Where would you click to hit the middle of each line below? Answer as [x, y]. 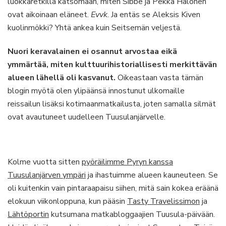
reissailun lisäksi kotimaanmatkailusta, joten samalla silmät [112, 104]
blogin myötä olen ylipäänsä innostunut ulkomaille [96, 91]
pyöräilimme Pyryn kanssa [127, 162]
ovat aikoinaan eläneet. [49, 15]
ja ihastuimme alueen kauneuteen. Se [152, 175]
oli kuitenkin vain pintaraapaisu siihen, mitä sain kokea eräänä [113, 188]
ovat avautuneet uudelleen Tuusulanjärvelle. [87, 117]
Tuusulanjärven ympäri [47, 175]
